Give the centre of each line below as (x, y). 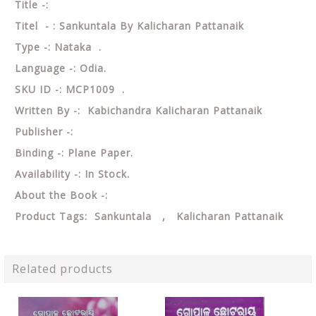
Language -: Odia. (61, 68)
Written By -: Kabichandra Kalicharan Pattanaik (139, 110)
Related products (62, 269)
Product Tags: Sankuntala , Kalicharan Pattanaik (149, 216)
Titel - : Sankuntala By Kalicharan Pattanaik (129, 26)
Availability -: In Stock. (72, 174)
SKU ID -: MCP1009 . (72, 89)
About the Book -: (61, 195)
